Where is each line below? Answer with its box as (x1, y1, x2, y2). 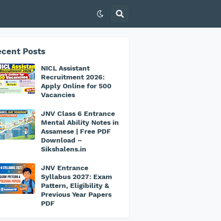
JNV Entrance (41, 164, 88, 172)
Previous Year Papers (41, 190, 111, 198)
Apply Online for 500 (41, 82, 111, 90)
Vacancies (41, 91, 75, 99)
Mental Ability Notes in (41, 118, 119, 126)
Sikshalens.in (41, 145, 86, 153)
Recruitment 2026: (41, 73, 105, 81)
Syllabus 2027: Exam (41, 173, 112, 181)
